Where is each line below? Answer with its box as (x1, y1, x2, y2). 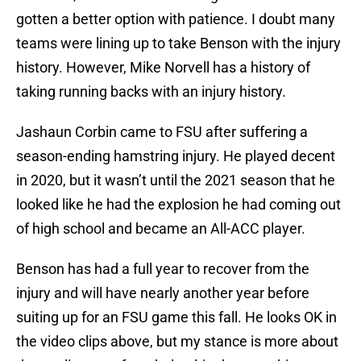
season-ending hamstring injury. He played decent (16, 147, 335, 165)
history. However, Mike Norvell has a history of (16, 59, 310, 77)
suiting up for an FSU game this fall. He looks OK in (16, 309, 337, 326)
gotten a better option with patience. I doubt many (16, 10, 335, 28)
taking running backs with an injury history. (16, 83, 286, 101)
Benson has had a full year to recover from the (16, 260, 309, 278)
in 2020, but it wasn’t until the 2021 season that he (16, 172, 335, 189)
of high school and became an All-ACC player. (16, 220, 305, 238)
